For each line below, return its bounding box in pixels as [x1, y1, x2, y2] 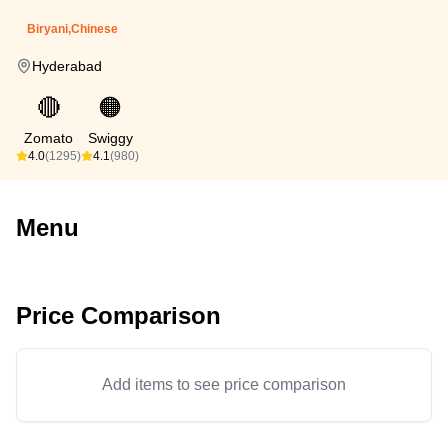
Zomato [24, 130, 73, 146]
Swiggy [87, 130, 133, 146]
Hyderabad [32, 58, 102, 74]
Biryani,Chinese [27, 22, 118, 36]
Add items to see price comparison [102, 376, 346, 393]
